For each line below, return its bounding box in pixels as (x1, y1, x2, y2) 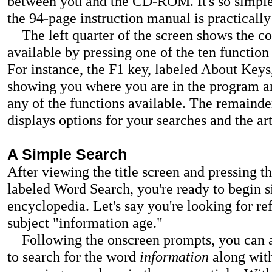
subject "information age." (7, 214, 163, 231)
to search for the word (7, 248, 140, 265)
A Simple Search (7, 146, 127, 163)
